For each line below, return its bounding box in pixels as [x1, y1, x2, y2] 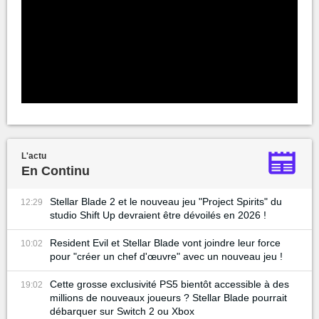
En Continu [21, 164, 90, 179]
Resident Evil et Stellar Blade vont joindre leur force [50, 237, 281, 249]
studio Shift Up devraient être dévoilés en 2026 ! [50, 209, 266, 221]
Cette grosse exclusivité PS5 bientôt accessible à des [50, 278, 289, 291]
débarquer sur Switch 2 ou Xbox [50, 305, 194, 318]
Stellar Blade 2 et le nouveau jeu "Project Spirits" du [50, 196, 282, 208]
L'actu [21, 151, 46, 162]
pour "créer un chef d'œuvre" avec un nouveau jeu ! [50, 251, 283, 263]
